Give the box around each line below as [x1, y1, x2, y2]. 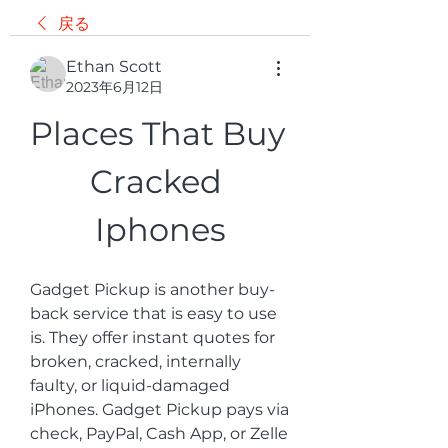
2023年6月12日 [66, 78, 163, 96]
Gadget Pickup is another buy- [30, 280, 275, 299]
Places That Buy [30, 114, 285, 153]
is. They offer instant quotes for [30, 328, 275, 347]
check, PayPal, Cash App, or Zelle [30, 424, 288, 443]
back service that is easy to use [30, 304, 277, 323]
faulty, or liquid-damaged [30, 376, 230, 395]
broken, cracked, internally [30, 352, 241, 371]
